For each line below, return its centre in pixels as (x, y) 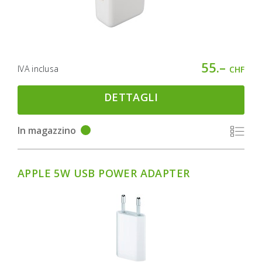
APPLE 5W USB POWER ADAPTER (104, 173)
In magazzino (47, 130)
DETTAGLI (131, 97)
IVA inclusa (38, 68)
